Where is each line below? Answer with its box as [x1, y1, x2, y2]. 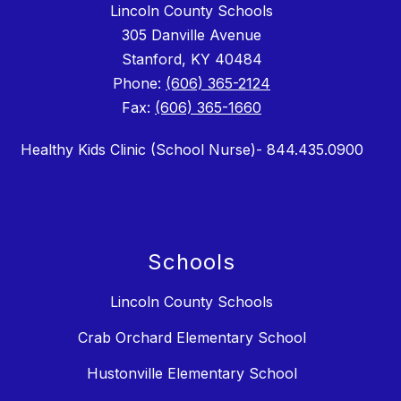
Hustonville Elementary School [86, 363, 297, 382]
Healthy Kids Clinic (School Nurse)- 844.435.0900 [20, 140, 363, 158]
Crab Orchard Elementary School [77, 328, 306, 346]
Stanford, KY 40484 [121, 49, 262, 68]
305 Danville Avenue [122, 25, 261, 44]
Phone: [113, 73, 166, 92]
